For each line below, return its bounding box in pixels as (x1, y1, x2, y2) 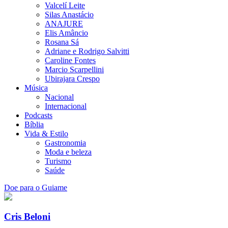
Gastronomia (45, 138, 86, 147)
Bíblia (24, 120, 44, 129)
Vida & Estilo (24, 129, 68, 138)
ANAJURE (45, 19, 83, 28)
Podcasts (24, 111, 52, 120)
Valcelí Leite (45, 1, 85, 10)
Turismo (45, 157, 71, 165)
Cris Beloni (4, 211, 50, 222)
